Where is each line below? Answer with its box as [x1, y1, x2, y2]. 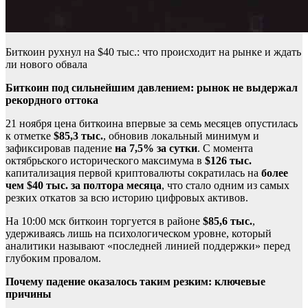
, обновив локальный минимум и [103, 130, 259, 142]
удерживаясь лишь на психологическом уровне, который [5, 228, 272, 240]
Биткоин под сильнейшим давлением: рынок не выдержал [5, 82, 298, 94]
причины [5, 288, 52, 300]
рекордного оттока [5, 94, 98, 107]
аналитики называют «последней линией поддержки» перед [5, 240, 290, 252]
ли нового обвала [5, 58, 87, 71]
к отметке [5, 130, 54, 142]
